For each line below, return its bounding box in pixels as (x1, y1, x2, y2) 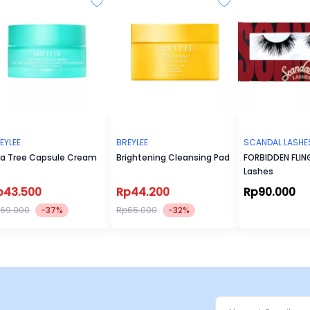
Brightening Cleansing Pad (116, 152, 230, 163)
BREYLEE (116, 136, 148, 148)
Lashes (244, 165, 273, 177)
